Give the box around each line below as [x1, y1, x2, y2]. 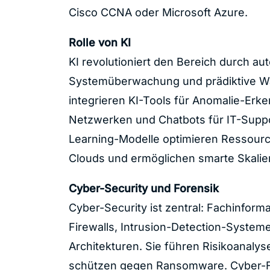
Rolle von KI [68, 36, 131, 49]
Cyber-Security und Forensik [68, 181, 219, 195]
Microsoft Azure [162, 5, 245, 19]
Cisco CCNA [68, 5, 132, 19]
